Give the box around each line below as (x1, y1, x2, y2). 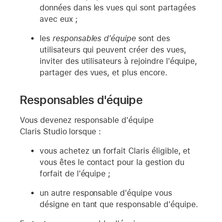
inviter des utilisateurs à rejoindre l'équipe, (40, 56, 198, 66)
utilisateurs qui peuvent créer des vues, (40, 45, 186, 55)
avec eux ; (40, 14, 78, 24)
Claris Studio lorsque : (20, 126, 102, 136)
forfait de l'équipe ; (40, 168, 111, 178)
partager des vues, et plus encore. (40, 67, 167, 77)
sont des (136, 33, 170, 43)
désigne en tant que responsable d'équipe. (40, 199, 198, 209)
